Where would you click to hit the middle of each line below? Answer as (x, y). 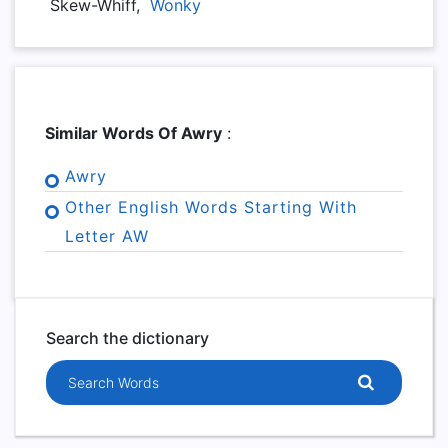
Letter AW (107, 236)
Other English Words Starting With (211, 207)
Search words (97, 371)
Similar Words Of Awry (133, 133)
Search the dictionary (127, 338)
